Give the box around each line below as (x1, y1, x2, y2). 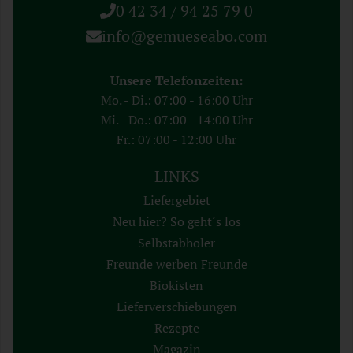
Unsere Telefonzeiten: (110, 72, 243, 90)
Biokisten (150, 277, 203, 295)
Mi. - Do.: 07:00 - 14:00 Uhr (100, 111, 253, 129)
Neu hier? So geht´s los (112, 213, 241, 231)
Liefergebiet (143, 191, 210, 210)
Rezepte (154, 319, 199, 337)
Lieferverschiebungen (116, 298, 237, 316)
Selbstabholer (138, 234, 215, 252)
